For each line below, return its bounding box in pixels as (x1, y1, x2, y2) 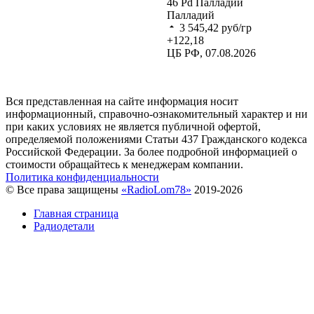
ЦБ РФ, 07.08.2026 (167, 46, 256, 59)
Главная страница (34, 207, 118, 219)
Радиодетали (34, 219, 95, 232)
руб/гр (221, 21, 252, 34)
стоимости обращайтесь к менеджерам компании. (6, 158, 243, 170)
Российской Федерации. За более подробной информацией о (6, 145, 297, 158)
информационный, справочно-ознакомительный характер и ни (6, 107, 308, 120)
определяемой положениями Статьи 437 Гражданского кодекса (6, 132, 307, 145)
